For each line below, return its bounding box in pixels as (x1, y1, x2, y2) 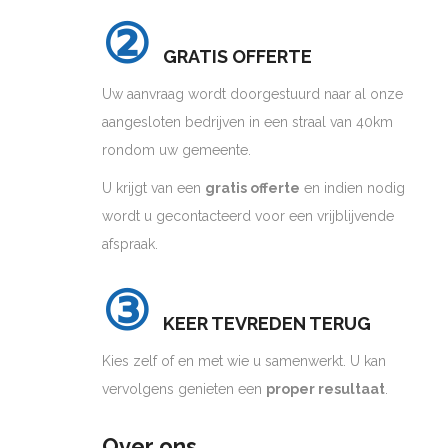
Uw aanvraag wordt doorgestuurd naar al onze (102, 85, 403, 102)
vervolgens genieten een (102, 380, 266, 397)
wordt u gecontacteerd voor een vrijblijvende (102, 207, 394, 224)
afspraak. (102, 235, 158, 252)
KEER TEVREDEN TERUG (163, 312, 371, 334)
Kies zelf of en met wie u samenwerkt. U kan (102, 352, 386, 369)
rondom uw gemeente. (102, 141, 251, 158)
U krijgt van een (102, 179, 205, 196)
